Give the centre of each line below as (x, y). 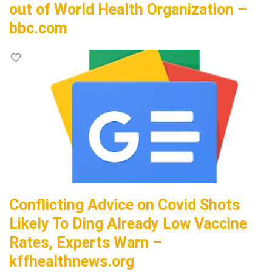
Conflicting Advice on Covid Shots (124, 205)
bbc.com (38, 28)
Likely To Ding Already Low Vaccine (128, 224)
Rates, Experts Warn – (86, 243)
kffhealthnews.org (72, 261)
